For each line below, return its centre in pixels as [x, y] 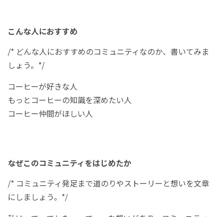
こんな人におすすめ [43, 31]
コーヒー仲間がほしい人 [50, 114]
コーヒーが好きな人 [43, 86]
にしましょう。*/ [38, 197]
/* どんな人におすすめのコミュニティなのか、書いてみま [108, 52]
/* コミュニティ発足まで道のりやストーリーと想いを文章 [108, 183]
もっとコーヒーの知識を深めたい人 [70, 100]
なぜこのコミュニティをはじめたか [70, 163]
